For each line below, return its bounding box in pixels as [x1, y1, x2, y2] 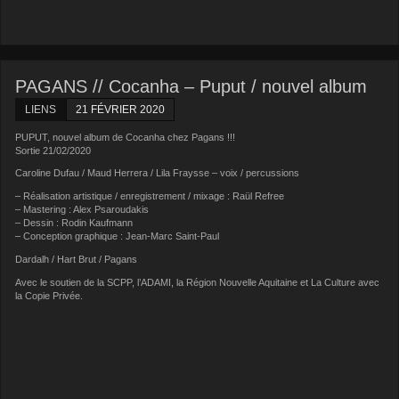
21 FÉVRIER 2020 [76, 102, 166, 116]
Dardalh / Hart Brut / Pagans [15, 254, 138, 265]
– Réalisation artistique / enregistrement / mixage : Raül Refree [15, 191, 285, 202]
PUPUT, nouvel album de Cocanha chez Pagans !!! [15, 131, 236, 142]
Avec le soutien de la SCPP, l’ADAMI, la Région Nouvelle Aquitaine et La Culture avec [15, 276, 380, 288]
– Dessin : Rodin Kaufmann [15, 217, 134, 229]
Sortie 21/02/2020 [15, 144, 92, 156]
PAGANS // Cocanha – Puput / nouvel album [15, 76, 368, 96]
